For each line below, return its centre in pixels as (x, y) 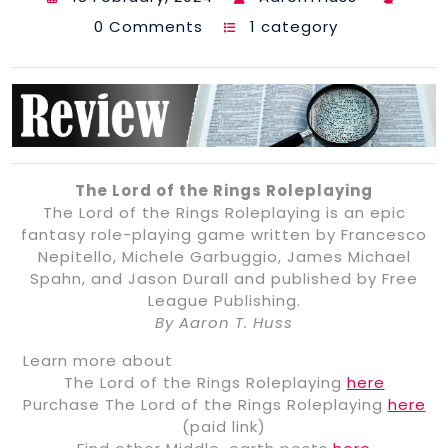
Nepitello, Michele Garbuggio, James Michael (224, 257)
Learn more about (98, 361)
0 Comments (148, 26)
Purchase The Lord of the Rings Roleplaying (205, 405)
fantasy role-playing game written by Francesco (224, 235)
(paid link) (224, 427)
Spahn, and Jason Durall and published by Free (224, 279)
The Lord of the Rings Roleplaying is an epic (224, 213)
